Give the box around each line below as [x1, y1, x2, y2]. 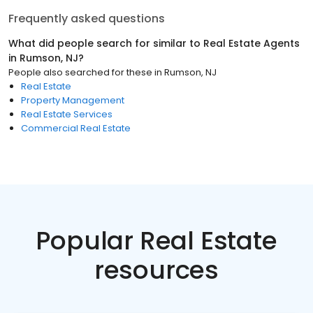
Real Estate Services [21, 108, 112, 121]
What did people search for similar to [8, 36, 203, 50]
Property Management [21, 94, 124, 107]
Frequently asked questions [8, 10, 165, 27]
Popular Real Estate [36, 223, 277, 259]
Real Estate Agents [203, 36, 300, 50]
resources [94, 252, 219, 288]
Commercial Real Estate [21, 122, 131, 135]
